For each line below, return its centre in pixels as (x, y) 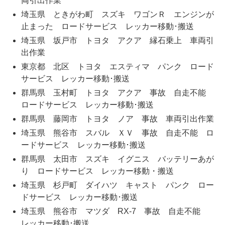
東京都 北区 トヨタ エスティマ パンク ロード (117, 67)
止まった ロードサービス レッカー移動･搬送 (107, 27)
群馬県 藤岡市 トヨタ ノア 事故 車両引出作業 (117, 119)
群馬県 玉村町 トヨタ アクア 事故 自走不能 (117, 93)
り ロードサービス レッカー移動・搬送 (97, 171)
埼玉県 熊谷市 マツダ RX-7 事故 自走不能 (115, 211)
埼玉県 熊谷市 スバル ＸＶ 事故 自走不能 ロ (117, 133)
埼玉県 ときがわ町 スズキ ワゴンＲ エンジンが (117, 15)
